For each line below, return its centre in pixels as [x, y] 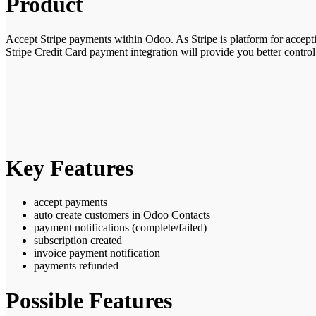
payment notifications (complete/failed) [120, 228]
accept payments [71, 202]
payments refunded [76, 266]
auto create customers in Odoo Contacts [122, 215]
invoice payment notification [97, 253]
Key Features [69, 168]
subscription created [78, 241]
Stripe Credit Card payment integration [93, 51]
